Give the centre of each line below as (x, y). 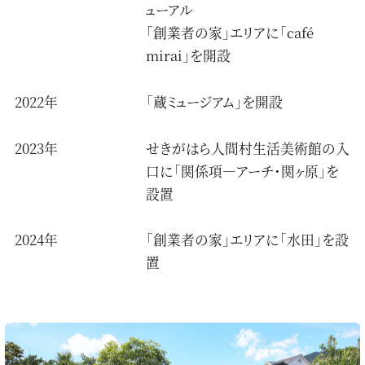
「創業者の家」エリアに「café (230, 33)
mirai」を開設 (189, 56)
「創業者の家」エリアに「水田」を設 (248, 240)
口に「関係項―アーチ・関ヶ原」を (243, 171)
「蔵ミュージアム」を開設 (215, 102)
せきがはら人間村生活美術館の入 (248, 148)
